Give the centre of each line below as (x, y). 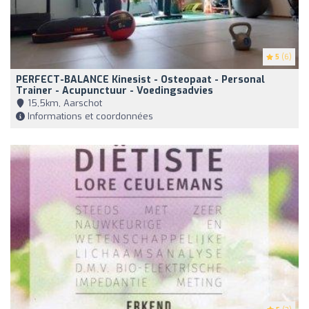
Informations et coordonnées (89, 117)
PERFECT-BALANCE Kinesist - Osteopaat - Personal (140, 80)
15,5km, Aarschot (63, 103)
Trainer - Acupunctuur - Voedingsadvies (114, 91)
